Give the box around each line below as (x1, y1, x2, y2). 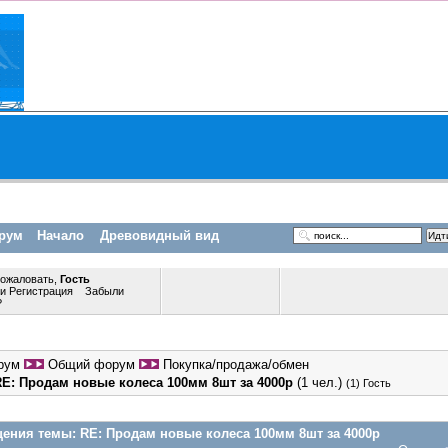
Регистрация (9, 284, 73, 297)
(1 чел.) (297, 374, 342, 390)
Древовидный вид (100, 227, 219, 243)
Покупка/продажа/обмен (163, 356, 309, 372)
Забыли (85, 284, 124, 297)
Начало (37, 227, 84, 243)
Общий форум (48, 356, 135, 372)
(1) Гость (346, 376, 391, 389)
